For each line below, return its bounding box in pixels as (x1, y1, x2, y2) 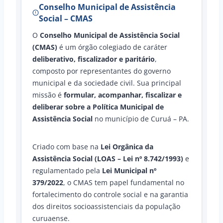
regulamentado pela (32, 165, 102, 175)
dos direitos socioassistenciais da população (32, 201, 180, 211)
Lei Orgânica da (101, 141, 153, 151)
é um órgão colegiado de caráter (57, 42, 167, 52)
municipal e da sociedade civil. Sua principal (32, 78, 181, 88)
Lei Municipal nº (102, 165, 156, 175)
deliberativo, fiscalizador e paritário (32, 54, 155, 64)
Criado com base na (32, 141, 101, 151)
